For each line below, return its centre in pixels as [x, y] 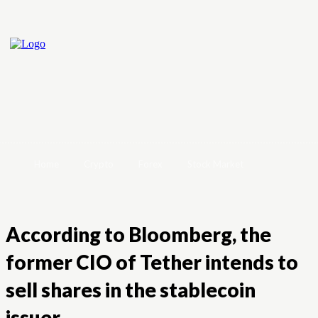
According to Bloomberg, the [138, 234]
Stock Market [215, 164]
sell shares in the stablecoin [131, 290]
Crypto [99, 164]
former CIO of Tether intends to [152, 262]
